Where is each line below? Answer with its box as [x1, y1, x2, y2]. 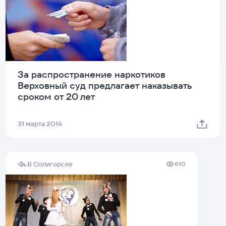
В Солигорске [27, 159, 73, 168]
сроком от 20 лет [18, 90, 95, 102]
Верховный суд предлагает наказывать [18, 79, 192, 91]
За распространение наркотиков [18, 68, 165, 80]
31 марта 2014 [18, 119, 62, 128]
